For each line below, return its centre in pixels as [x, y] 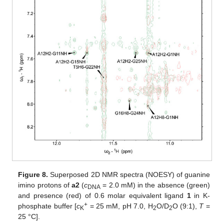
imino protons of [45, 185]
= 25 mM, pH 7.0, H [120, 206]
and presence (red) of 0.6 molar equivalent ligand [102, 196]
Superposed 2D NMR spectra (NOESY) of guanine [129, 175]
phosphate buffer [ [47, 206]
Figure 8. [33, 175]
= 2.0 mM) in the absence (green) [155, 185]
